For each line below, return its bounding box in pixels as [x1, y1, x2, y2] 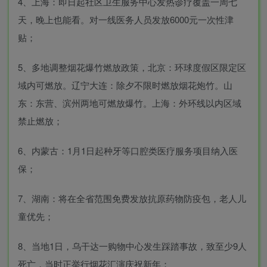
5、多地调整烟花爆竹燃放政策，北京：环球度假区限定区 [18, 61, 246, 73]
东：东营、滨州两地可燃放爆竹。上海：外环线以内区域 [18, 97, 241, 109]
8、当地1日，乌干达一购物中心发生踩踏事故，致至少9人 [18, 240, 247, 252]
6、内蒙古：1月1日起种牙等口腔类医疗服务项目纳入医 [18, 144, 238, 157]
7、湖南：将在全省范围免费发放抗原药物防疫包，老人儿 [18, 192, 246, 204]
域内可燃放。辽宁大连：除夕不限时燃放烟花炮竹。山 [18, 79, 232, 91]
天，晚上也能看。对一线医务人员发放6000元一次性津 [18, 13, 234, 26]
